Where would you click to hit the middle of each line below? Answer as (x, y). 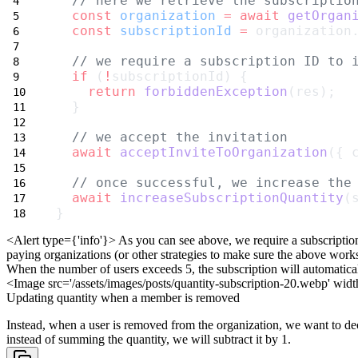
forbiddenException (216, 92)
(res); (312, 92)
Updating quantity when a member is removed (123, 298)
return (112, 92)
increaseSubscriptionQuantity (232, 198)
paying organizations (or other (82, 255)
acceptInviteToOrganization (224, 153)
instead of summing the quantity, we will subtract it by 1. (149, 340)
